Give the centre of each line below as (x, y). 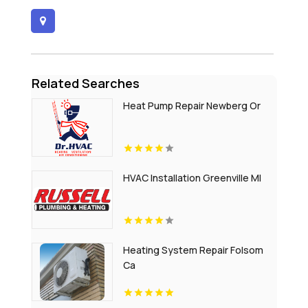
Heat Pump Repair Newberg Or (191, 106)
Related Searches (85, 83)
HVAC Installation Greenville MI (192, 178)
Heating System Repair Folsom (193, 250)
